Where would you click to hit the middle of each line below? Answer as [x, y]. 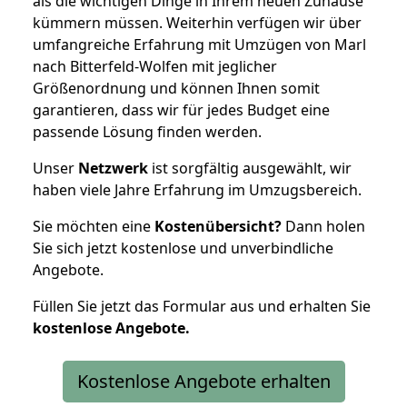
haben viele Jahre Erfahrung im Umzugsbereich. [197, 189]
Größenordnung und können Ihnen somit [176, 88]
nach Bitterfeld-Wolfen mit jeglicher [155, 66]
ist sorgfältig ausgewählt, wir [250, 168]
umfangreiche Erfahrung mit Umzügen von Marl [199, 44]
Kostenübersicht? [218, 226]
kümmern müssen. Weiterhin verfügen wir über [197, 22]
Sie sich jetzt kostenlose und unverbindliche [183, 248]
